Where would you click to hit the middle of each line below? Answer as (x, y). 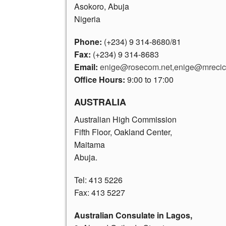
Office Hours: (101, 79)
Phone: (88, 41)
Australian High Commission (125, 119)
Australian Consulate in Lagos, (133, 215)
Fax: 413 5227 (100, 192)
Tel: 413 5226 (98, 180)
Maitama (90, 144)
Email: (86, 67)
